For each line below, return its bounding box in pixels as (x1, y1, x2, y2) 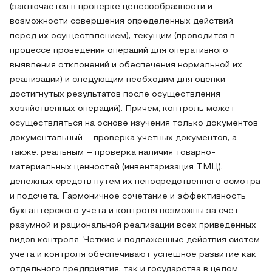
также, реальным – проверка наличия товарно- (10, 149, 216, 157)
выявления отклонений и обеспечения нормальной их (10, 61, 242, 69)
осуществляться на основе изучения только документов (10, 120, 258, 127)
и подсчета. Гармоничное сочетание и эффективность (10, 192, 246, 200)
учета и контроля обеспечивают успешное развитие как (10, 251, 256, 259)
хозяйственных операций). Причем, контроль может (10, 105, 235, 113)
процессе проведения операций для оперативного (10, 47, 228, 55)
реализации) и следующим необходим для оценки (10, 76, 225, 84)
